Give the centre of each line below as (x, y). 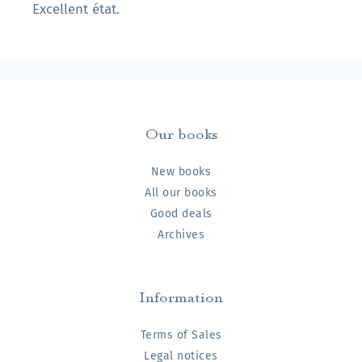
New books (181, 172)
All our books (181, 193)
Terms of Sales (181, 335)
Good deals (181, 214)
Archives (181, 235)
